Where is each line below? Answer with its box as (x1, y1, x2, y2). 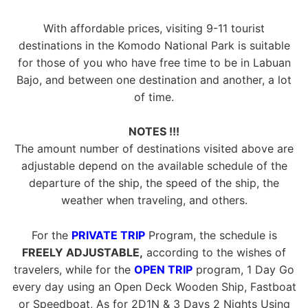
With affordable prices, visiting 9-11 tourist (43, 21, 265, 35)
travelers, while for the (14, 262, 134, 276)
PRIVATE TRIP (71, 228, 145, 242)
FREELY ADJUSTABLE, (22, 245, 143, 259)
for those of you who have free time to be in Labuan (17, 55, 291, 69)
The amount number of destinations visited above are (14, 142, 294, 156)
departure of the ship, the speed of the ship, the (29, 176, 279, 190)
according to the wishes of (143, 245, 286, 259)
